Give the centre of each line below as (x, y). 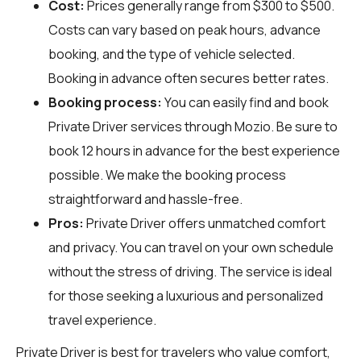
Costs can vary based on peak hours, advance (185, 29)
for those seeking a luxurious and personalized (186, 295)
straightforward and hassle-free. (145, 199)
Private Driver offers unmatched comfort (205, 223)
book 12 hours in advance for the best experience (194, 150)
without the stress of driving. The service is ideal (190, 271)
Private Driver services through (141, 126)
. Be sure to (304, 126)
